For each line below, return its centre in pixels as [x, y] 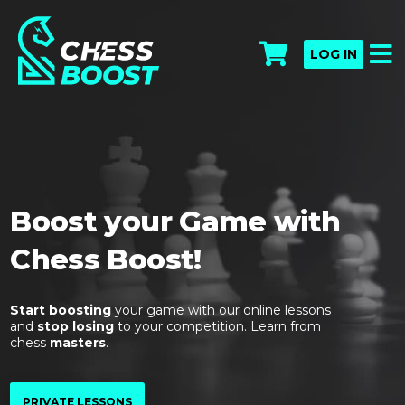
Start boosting [61, 311]
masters [78, 343]
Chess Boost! [106, 259]
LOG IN [334, 54]
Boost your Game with [175, 221]
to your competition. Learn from [218, 327]
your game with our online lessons [221, 311]
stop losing [76, 327]
